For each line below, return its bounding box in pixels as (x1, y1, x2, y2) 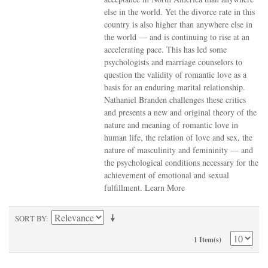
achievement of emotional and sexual (104, 169, 230, 181)
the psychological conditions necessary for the (104, 157, 259, 168)
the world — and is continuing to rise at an (104, 31, 250, 42)
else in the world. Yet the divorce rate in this (104, 6, 255, 17)
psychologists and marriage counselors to (104, 56, 243, 68)
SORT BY (15, 213, 46, 224)
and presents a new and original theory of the (104, 106, 257, 118)
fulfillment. (104, 182, 145, 193)
